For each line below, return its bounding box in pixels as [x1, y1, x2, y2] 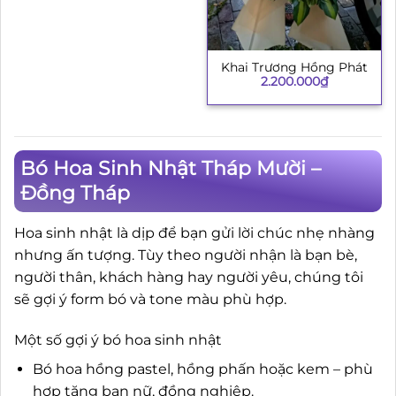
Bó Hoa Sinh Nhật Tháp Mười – [20, 156, 321, 180]
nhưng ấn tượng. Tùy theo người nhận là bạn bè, [14, 246, 357, 263]
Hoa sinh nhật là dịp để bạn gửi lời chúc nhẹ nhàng [14, 224, 375, 241]
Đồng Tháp [20, 180, 130, 205]
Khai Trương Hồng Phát [221, 59, 368, 74]
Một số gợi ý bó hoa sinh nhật [14, 331, 222, 348]
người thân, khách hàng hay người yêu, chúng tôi [14, 268, 363, 286]
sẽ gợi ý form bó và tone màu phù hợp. [14, 290, 286, 308]
